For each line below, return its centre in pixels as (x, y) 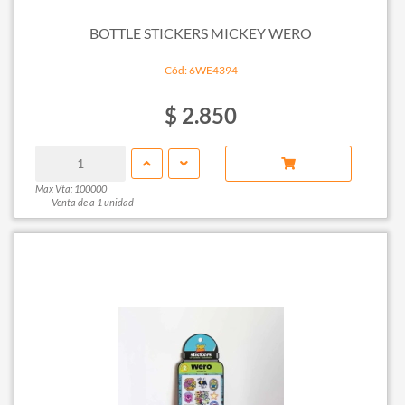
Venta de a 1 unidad (92, 202)
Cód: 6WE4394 (201, 70)
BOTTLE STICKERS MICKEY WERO (201, 33)
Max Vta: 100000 (71, 188)
